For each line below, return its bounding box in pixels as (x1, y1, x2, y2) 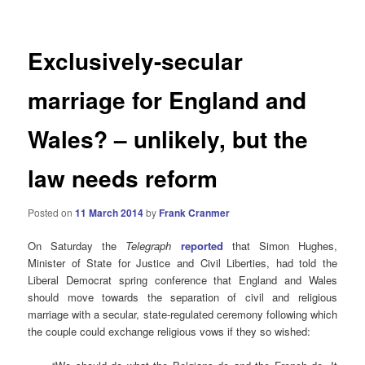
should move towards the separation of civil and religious (28, 288, 337, 305)
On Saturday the (28, 237, 126, 253)
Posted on (28, 204, 76, 219)
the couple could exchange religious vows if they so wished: (28, 323, 311, 339)
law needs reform (28, 161, 218, 196)
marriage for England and (28, 83, 307, 117)
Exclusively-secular (28, 44, 244, 78)
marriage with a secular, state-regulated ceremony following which (28, 306, 337, 322)
